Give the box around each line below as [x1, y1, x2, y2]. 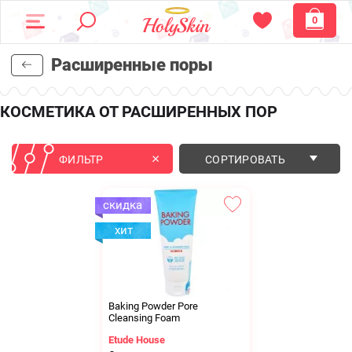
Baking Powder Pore [108, 299, 199, 312]
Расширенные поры [51, 55, 213, 75]
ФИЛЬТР [59, 152, 104, 166]
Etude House [108, 333, 166, 346]
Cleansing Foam [108, 311, 181, 324]
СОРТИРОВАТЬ [204, 152, 286, 166]
